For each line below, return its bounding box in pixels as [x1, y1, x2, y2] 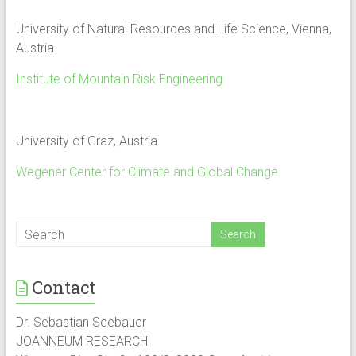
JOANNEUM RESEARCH [15, 334, 148, 349]
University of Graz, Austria [15, 133, 157, 149]
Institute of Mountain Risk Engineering [15, 72, 222, 87]
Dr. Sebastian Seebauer [15, 315, 146, 330]
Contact [31, 276, 95, 299]
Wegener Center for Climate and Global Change [15, 164, 278, 180]
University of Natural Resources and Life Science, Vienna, [15, 21, 331, 37]
